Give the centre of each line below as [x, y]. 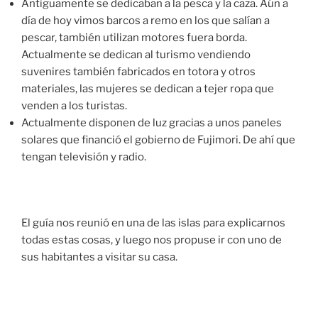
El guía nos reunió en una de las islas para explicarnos [153, 223]
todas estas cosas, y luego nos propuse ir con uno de [152, 240]
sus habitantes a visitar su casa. [99, 257]
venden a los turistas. [74, 106]
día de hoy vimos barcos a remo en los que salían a [146, 21]
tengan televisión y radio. [84, 157]
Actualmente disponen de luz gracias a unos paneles [152, 123]
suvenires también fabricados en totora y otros [138, 72]
